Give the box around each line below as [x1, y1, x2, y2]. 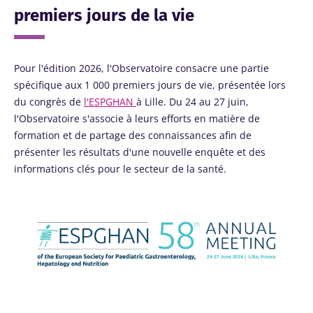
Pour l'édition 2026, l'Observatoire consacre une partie [14, 61, 269, 75]
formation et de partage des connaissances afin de [14, 129, 252, 142]
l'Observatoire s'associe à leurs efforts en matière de [14, 112, 260, 125]
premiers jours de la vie [14, 6, 194, 25]
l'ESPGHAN [84, 95, 136, 108]
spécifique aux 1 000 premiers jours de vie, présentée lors [14, 78, 286, 92]
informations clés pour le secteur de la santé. [14, 162, 226, 175]
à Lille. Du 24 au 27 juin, [136, 95, 249, 108]
